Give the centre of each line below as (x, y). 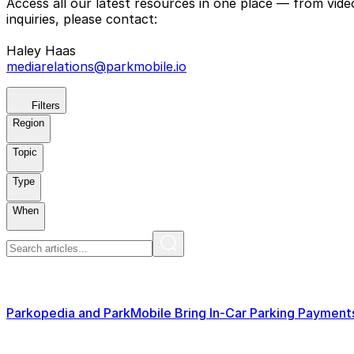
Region (28, 123)
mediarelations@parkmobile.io (96, 67)
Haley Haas (41, 51)
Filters (46, 106)
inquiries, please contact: (82, 19)
